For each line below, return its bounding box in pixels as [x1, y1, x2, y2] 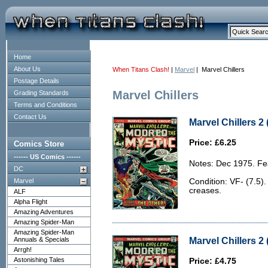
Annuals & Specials [14, 236, 69, 243]
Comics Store [14, 139, 64, 148]
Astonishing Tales [14, 256, 65, 263]
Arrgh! [14, 246, 32, 253]
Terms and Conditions [14, 101, 77, 108]
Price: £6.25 [189, 138, 236, 147]
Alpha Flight [14, 198, 47, 205]
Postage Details [14, 77, 59, 84]
